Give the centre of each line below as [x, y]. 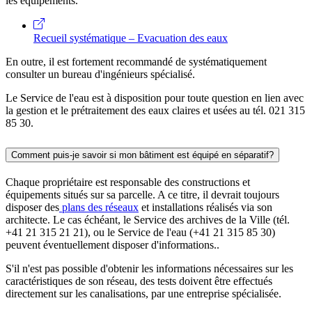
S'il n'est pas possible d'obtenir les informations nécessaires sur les [149, 268]
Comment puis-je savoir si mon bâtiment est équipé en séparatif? [142, 155]
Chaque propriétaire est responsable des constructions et [128, 182]
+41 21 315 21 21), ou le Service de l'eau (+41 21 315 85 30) [140, 232]
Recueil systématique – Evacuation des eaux [131, 38]
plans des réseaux [99, 207]
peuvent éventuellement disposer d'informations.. [112, 244]
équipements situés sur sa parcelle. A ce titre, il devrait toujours [142, 194]
